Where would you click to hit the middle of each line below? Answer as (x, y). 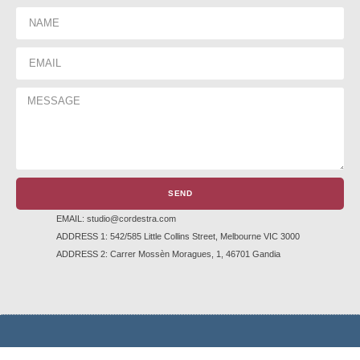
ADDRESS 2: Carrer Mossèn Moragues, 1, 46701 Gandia (168, 254)
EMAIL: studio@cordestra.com (116, 218)
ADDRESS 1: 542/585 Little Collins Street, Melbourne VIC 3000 (179, 236)
